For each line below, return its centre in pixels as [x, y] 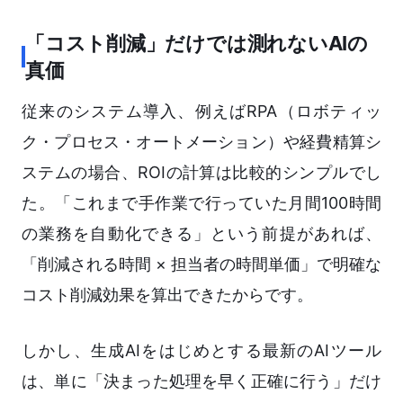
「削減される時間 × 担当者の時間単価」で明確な [201, 264]
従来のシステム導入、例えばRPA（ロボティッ [201, 112]
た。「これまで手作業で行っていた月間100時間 [201, 203]
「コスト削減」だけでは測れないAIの [197, 44]
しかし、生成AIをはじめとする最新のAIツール [201, 351]
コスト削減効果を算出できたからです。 [167, 295]
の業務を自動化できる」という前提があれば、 [201, 234]
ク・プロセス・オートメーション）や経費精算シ [201, 142]
